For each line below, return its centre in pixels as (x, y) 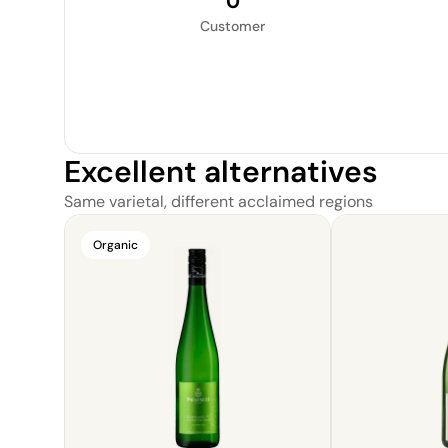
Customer (232, 26)
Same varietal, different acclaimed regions (218, 201)
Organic (115, 245)
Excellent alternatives (221, 171)
